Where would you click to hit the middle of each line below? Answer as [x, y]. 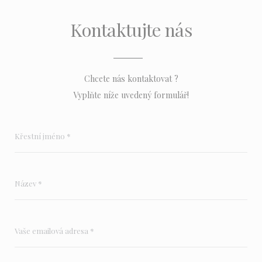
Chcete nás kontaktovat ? [131, 79]
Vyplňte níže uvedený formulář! [131, 95]
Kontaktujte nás [131, 30]
